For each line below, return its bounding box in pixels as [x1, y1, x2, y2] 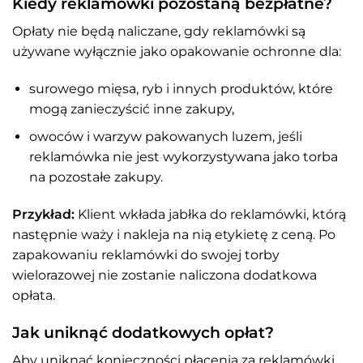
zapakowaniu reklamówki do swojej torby [12, 247, 280, 263]
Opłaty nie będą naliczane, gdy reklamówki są [12, 23, 305, 39]
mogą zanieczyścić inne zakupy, [28, 100, 234, 117]
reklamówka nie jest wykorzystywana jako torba [28, 149, 338, 165]
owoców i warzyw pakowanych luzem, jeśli [28, 129, 302, 145]
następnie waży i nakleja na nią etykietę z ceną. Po [12, 227, 335, 243]
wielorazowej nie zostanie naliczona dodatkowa [12, 267, 317, 284]
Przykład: [12, 207, 75, 223]
